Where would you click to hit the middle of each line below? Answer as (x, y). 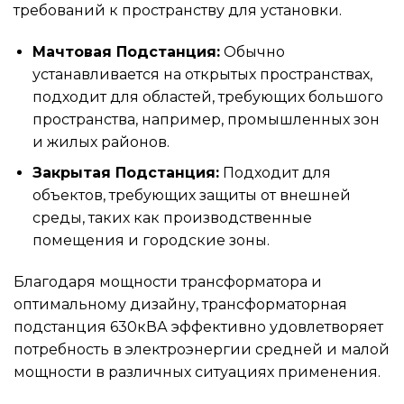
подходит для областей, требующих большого (207, 96)
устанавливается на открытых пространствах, (202, 74)
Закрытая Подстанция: (125, 173)
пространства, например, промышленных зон (206, 119)
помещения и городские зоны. (151, 241)
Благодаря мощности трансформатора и (168, 282)
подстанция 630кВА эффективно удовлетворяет (198, 327)
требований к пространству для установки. (178, 11)
